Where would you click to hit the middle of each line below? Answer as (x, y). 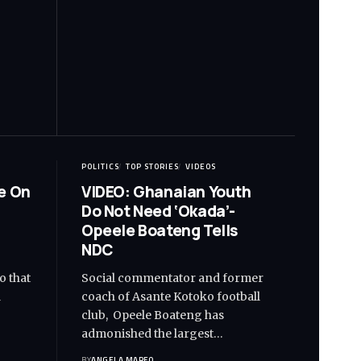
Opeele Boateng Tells (160, 231)
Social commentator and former (172, 278)
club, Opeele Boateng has (153, 315)
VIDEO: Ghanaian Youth (166, 192)
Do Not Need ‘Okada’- (159, 212)
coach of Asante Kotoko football (171, 297)
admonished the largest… (152, 334)
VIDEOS (201, 167)
